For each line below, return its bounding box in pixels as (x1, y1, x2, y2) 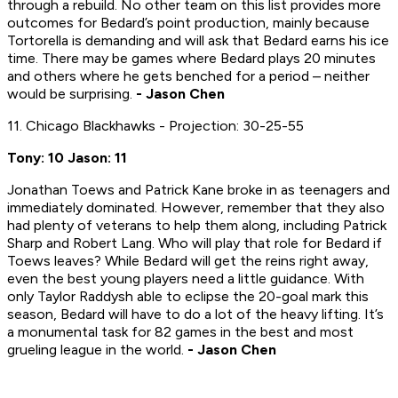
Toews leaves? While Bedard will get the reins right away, (7, 252, 369, 270)
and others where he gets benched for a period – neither (7, 68, 370, 85)
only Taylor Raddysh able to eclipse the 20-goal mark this (7, 288, 369, 306)
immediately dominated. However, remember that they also (7, 199, 385, 217)
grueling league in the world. (7, 341, 187, 359)
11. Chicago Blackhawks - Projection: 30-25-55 (7, 117, 304, 135)
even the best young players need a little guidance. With (7, 270, 364, 288)
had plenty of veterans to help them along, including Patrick (7, 217, 386, 235)
